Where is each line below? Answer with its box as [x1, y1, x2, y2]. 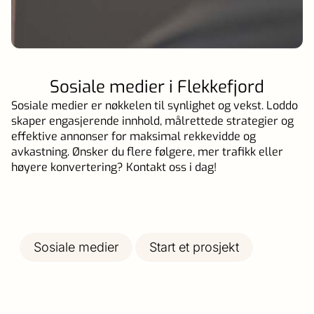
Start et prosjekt [149, 239, 239, 254]
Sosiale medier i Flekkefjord [50, 75, 264, 98]
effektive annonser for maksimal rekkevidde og [11, 128, 256, 144]
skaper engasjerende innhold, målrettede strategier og [11, 113, 294, 128]
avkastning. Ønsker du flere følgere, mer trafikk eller [11, 144, 283, 159]
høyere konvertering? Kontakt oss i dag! [11, 159, 217, 175]
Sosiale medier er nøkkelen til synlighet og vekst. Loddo [11, 97, 298, 113]
